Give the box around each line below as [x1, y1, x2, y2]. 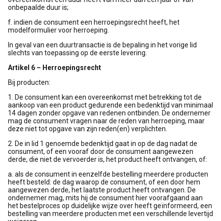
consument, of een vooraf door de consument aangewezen [8, 147, 193, 155]
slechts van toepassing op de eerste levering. [8, 49, 147, 57]
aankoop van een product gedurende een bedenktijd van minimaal [8, 101, 213, 109]
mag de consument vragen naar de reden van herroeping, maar [8, 117, 205, 125]
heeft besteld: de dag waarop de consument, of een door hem [8, 178, 200, 186]
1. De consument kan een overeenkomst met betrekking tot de [8, 93, 202, 101]
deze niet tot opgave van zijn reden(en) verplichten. [8, 125, 167, 133]
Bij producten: [8, 78, 50, 86]
